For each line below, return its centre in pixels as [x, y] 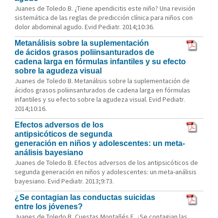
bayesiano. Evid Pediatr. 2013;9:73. [64, 181]
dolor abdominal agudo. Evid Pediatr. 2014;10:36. [84, 27]
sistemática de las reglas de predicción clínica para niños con [104, 18]
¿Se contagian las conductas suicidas [85, 197]
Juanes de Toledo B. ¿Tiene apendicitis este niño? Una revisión [105, 8]
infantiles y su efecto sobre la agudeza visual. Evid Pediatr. [100, 99]
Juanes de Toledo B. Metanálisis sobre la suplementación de [102, 81]
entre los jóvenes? [49, 207]
